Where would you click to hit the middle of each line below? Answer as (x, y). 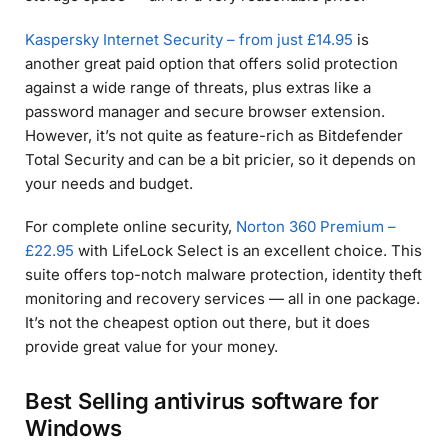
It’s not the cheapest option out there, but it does (197, 323)
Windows (73, 427)
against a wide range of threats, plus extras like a (198, 87)
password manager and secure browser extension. (205, 111)
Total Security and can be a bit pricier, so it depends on (220, 159)
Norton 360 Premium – (316, 227)
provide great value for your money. (151, 347)
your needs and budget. (109, 183)
